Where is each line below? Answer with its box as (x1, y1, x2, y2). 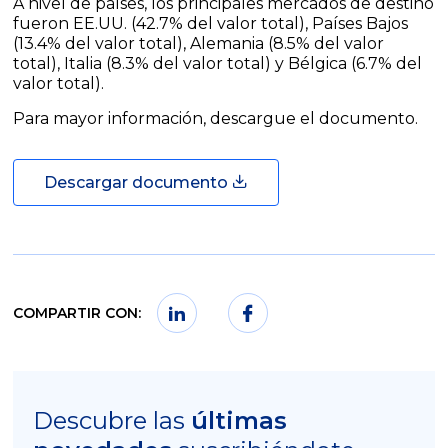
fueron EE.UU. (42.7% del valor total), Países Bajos (13, 14, 409, 34)
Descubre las (33, 406, 192, 436)
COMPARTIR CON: (13, 304, 142, 323)
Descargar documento (44, 173, 233, 193)
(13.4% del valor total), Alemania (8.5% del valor (13, 34, 385, 54)
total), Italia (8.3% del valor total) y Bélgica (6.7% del (13, 54, 423, 74)
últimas (191, 406, 288, 436)
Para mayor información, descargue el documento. (13, 109, 419, 129)
